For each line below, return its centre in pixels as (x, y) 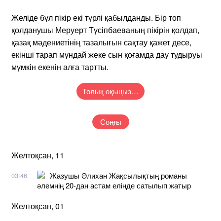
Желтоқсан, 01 (38, 206)
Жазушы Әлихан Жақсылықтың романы (118, 175)
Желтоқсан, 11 (38, 155)
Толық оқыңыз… (110, 91)
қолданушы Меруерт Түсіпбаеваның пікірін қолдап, (105, 30)
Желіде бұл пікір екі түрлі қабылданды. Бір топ (96, 17)
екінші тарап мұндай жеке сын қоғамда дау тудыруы (107, 54)
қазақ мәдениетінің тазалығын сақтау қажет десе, (101, 42)
